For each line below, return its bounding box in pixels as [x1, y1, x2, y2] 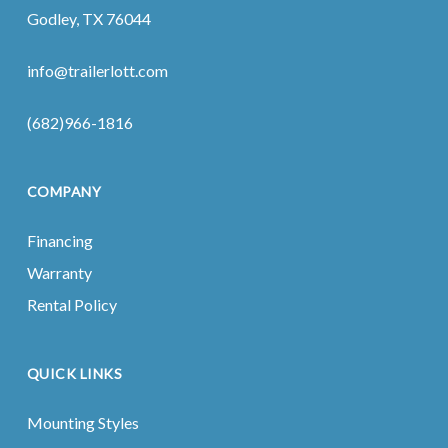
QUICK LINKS [26, 365, 123, 382]
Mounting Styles [26, 413, 139, 432]
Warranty [26, 263, 92, 282]
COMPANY [26, 183, 102, 200]
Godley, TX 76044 [26, 9, 151, 28]
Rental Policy [26, 295, 117, 314]
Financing [26, 231, 93, 250]
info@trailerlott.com [26, 61, 168, 80]
